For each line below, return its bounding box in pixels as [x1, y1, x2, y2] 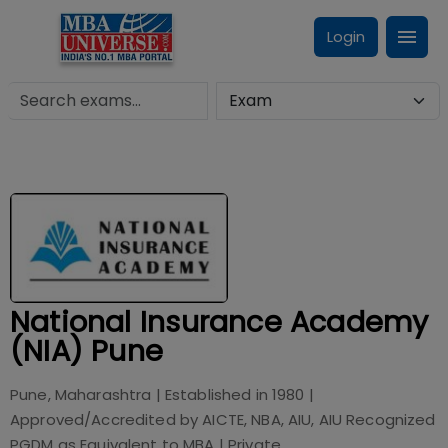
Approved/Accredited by [10, 409, 203, 430]
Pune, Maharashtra [10, 384, 152, 405]
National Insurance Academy [10, 302, 429, 342]
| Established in [151, 384, 272, 405]
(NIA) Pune [10, 331, 164, 371]
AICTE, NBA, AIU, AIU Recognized [202, 409, 436, 430]
